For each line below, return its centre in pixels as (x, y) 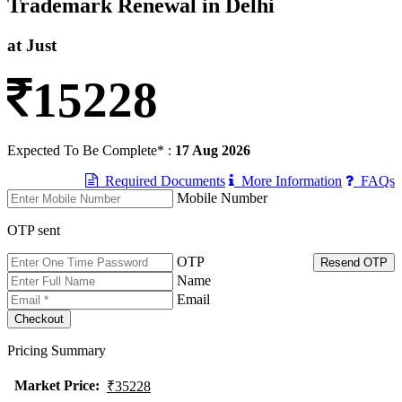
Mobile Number (222, 198)
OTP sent (34, 231)
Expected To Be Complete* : (91, 151)
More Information (288, 181)
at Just (32, 45)
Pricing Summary (57, 351)
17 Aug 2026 (213, 151)
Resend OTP (354, 263)
